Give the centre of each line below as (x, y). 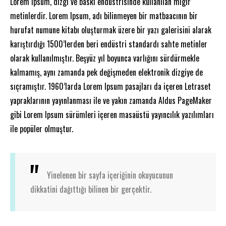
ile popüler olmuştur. (42, 128)
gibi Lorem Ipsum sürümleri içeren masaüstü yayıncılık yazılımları (112, 114)
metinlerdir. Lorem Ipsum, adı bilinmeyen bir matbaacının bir (104, 15)
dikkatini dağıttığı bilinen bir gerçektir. (91, 189)
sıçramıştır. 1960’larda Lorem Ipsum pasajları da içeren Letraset (110, 86)
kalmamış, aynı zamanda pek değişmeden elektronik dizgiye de (106, 72)
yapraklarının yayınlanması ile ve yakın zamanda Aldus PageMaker (111, 100)
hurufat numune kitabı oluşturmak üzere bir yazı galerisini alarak (111, 30)
